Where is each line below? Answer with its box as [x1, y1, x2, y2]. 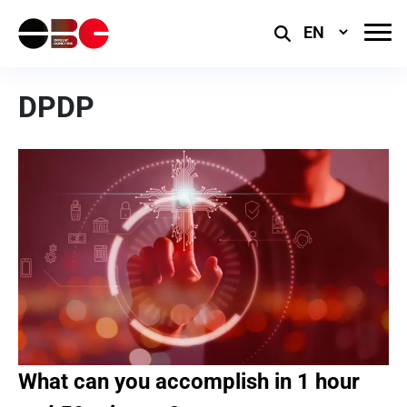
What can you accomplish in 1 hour [18, 368, 360, 394]
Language [290, 45, 354, 63]
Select [290, 23, 329, 41]
